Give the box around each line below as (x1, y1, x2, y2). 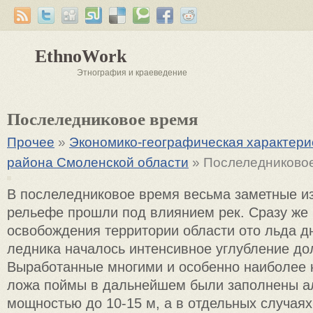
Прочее (7, 135, 54, 150)
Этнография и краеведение (77, 68, 187, 78)
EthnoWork (35, 46, 126, 66)
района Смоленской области (7, 155, 189, 170)
